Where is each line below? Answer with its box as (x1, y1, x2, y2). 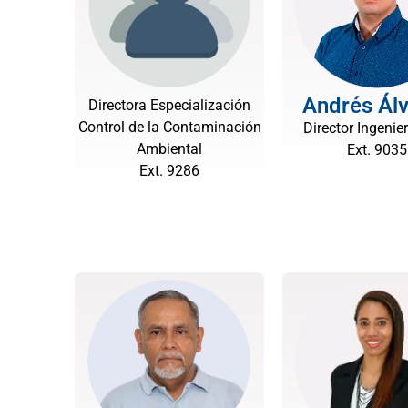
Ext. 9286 (139, 162, 199, 179)
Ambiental (137, 140, 202, 158)
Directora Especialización (88, 97, 250, 114)
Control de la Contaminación (77, 118, 261, 136)
